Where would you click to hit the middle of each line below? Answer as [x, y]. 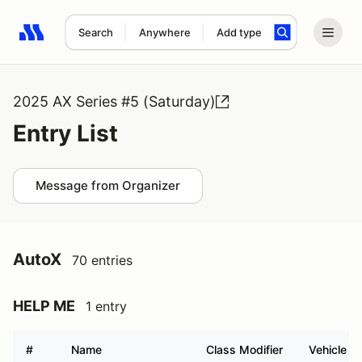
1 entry [106, 306]
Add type [239, 32]
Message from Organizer [108, 185]
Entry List [65, 133]
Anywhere [164, 32]
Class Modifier [244, 349]
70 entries [102, 260]
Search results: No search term [113, 41]
